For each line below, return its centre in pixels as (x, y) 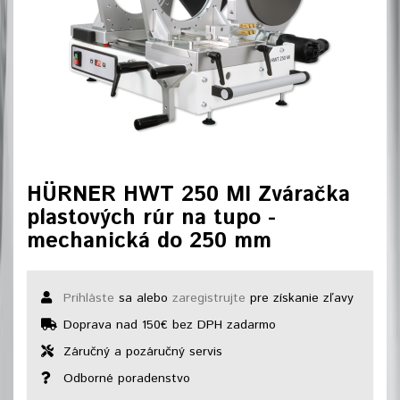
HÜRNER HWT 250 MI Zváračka (188, 195)
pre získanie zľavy (300, 298)
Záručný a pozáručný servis (141, 352)
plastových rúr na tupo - (151, 218)
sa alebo (143, 298)
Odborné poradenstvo (125, 379)
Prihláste (89, 298)
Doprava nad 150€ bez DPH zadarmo (167, 325)
